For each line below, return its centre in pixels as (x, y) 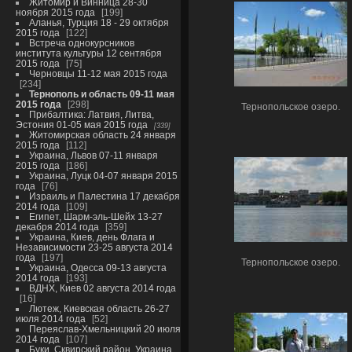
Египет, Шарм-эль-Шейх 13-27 (95, 216)
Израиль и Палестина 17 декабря (104, 196)
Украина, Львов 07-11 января (93, 155)
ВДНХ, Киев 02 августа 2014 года (102, 288)
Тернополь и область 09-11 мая (101, 94)
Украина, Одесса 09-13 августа (97, 268)
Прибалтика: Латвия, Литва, (91, 114)
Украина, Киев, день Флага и (92, 237)
